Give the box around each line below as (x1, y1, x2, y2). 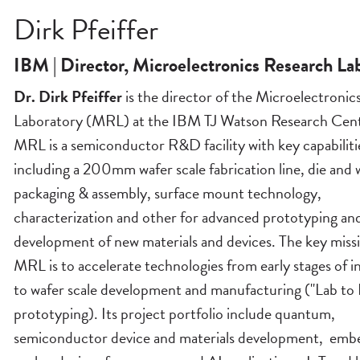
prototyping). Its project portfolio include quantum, (13, 301, 335, 326)
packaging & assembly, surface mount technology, (13, 181, 321, 206)
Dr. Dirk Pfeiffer (13, 84, 122, 109)
